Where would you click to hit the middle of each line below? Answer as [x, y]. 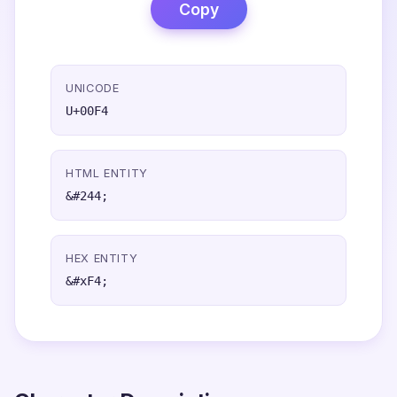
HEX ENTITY [102, 258]
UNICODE [93, 88]
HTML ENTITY [107, 173]
